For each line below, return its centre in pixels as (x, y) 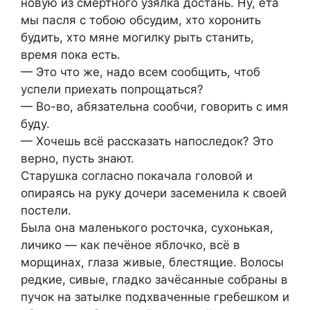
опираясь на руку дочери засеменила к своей (154, 193)
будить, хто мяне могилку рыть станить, (137, 37)
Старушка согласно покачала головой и (137, 175)
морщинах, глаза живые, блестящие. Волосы (152, 262)
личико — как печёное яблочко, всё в (130, 245)
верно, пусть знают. (77, 158)
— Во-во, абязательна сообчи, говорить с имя (155, 106)
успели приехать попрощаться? (112, 89)
